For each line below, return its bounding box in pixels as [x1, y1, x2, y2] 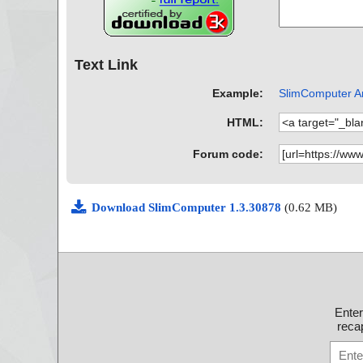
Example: [212, 86, 264, 100]
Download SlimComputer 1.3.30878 [92, 200, 284, 214]
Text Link [75, 57, 138, 74]
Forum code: [193, 147, 264, 160]
